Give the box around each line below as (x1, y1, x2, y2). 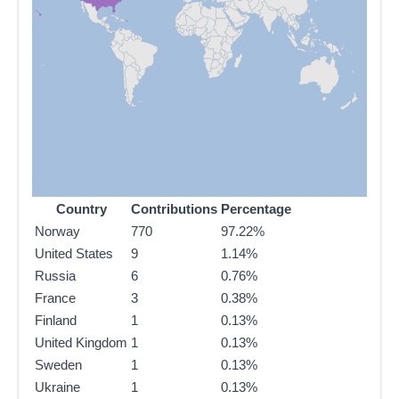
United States (35, 246, 113, 262)
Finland (35, 313, 77, 329)
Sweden (35, 357, 82, 373)
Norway (35, 224, 80, 240)
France (35, 290, 76, 306)
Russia (35, 268, 76, 284)
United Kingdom (35, 335, 127, 351)
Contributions (131, 201, 217, 217)
